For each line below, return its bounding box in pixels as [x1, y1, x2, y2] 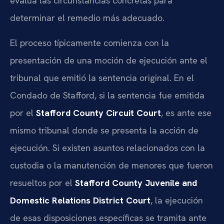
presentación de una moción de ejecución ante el [10, 54, 207, 66]
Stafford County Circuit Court [36, 106, 161, 118]
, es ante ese [161, 106, 211, 118]
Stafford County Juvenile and [75, 176, 197, 188]
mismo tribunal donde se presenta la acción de [10, 124, 198, 136]
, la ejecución [150, 194, 203, 206]
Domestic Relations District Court [10, 194, 150, 206]
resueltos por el [10, 176, 75, 188]
